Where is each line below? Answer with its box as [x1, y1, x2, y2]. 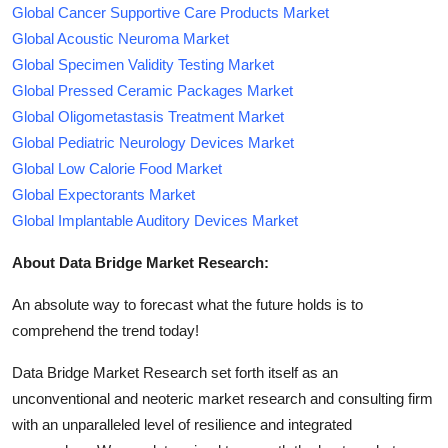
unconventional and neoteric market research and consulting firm [12, 389, 433, 407]
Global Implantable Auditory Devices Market [12, 211, 298, 229]
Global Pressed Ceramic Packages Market [12, 81, 293, 99]
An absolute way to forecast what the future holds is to [12, 295, 363, 313]
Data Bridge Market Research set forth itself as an [12, 363, 338, 381]
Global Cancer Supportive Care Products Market [12, 3, 329, 21]
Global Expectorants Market [12, 185, 195, 203]
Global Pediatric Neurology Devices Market [12, 133, 294, 151]
